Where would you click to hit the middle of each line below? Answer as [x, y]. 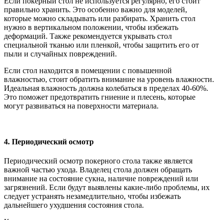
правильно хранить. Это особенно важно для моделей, [96, 9]
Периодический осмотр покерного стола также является [98, 161]
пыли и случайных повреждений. [60, 54]
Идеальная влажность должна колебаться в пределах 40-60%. [106, 88]
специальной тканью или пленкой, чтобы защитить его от [101, 45]
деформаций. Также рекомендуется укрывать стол [88, 36]
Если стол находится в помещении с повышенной [88, 70]
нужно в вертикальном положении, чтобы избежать [91, 27]
